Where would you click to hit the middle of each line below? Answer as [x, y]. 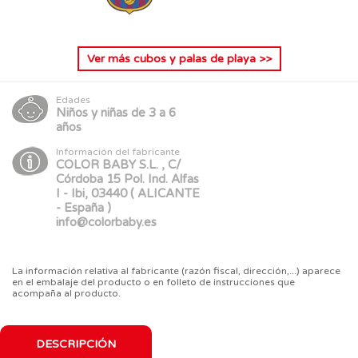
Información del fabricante [118, 151]
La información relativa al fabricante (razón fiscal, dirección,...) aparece [176, 270]
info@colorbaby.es [106, 222]
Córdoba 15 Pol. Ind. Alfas [127, 179]
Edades [73, 99]
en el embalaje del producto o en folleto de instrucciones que [153, 282]
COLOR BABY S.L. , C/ [119, 164]
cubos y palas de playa [194, 58]
